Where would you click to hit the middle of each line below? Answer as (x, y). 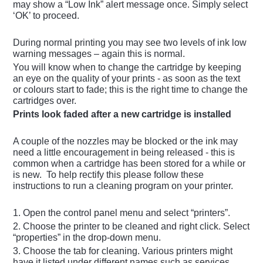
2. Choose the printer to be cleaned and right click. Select (131, 227)
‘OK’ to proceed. (46, 16)
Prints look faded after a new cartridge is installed (122, 114)
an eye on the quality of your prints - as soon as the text (127, 79)
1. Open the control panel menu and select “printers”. (122, 213)
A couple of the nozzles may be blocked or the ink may (126, 141)
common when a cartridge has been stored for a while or (129, 164)
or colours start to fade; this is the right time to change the (131, 90)
